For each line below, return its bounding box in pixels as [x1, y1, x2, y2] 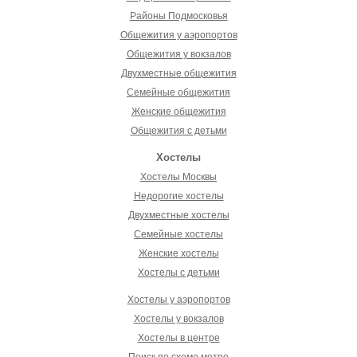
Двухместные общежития [120, 67, 237, 79]
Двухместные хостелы [127, 209, 229, 221]
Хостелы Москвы [140, 171, 217, 182]
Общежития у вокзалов [126, 48, 231, 60]
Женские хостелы [138, 247, 219, 259]
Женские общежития [131, 105, 226, 117]
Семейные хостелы [134, 228, 223, 240]
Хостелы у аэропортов [127, 293, 230, 305]
